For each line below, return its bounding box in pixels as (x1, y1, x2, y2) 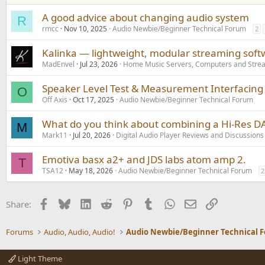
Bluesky (70, 197, 102, 209)
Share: (6, 198, 31, 210)
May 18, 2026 (69, 166, 113, 176)
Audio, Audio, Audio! (44, 227, 116, 237)
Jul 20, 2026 (73, 130, 111, 140)
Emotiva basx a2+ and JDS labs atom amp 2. (42, 153, 246, 166)
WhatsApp (174, 197, 217, 209)
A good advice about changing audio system (42, 11, 249, 24)
